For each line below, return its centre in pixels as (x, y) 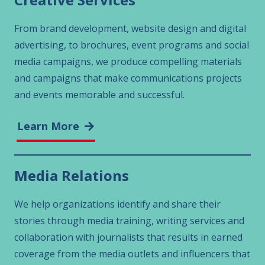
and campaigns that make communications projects (128, 78)
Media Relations (72, 176)
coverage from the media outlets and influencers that (132, 254)
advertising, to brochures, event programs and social (132, 45)
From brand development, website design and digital (130, 29)
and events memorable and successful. (99, 95)
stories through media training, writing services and (129, 221)
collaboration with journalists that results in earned (128, 237)
